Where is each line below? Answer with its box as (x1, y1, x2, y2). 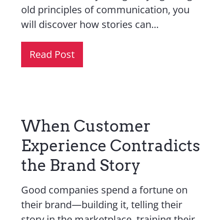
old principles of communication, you (21, 3, 190, 16)
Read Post (29, 48, 75, 61)
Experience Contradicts (21, 136, 201, 155)
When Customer (21, 116, 151, 136)
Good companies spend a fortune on (21, 183, 188, 196)
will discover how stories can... (21, 18, 159, 31)
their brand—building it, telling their (21, 198, 183, 211)
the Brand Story (21, 156, 141, 175)
